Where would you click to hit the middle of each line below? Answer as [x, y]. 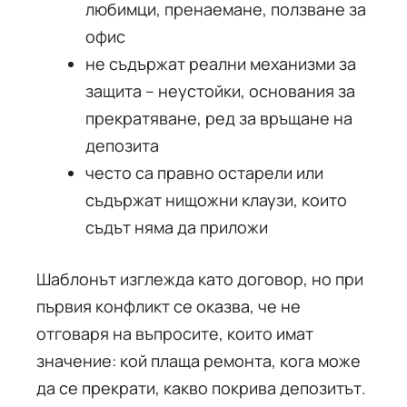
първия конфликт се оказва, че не [169, 306]
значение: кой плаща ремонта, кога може [199, 361]
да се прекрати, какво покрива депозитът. [201, 388]
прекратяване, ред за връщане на [219, 118]
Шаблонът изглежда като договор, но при [200, 279]
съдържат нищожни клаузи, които [216, 200]
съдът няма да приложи [177, 227]
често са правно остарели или [204, 173]
